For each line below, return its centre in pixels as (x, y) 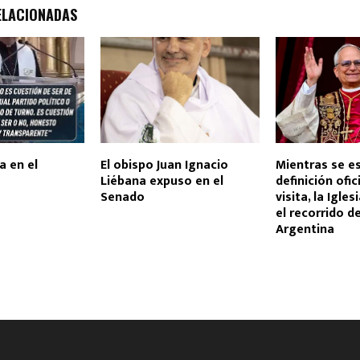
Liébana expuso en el (162, 182)
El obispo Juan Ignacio (164, 166)
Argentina (305, 230)
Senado (122, 198)
